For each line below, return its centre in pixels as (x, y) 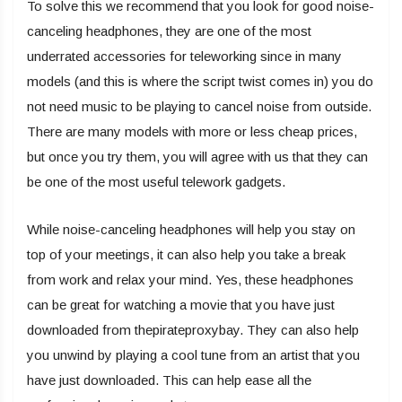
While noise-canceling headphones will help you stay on (191, 230)
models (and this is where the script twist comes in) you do (200, 82)
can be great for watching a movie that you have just (181, 305)
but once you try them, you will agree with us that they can (197, 157)
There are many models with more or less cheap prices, (192, 132)
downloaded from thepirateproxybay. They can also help (193, 330)
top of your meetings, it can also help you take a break (186, 255)
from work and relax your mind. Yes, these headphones (190, 280)
